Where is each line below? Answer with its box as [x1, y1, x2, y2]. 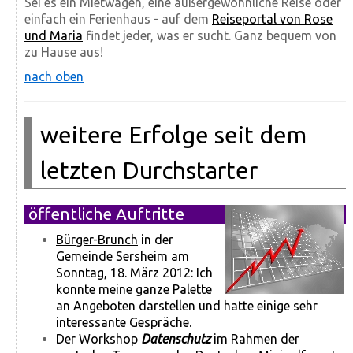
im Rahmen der [214, 332, 299, 347]
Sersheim [116, 249, 168, 264]
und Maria [24, 28, 83, 43]
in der [138, 232, 173, 247]
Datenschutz [141, 332, 214, 347]
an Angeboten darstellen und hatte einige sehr [56, 299, 318, 314]
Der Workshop [56, 332, 141, 347]
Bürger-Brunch [56, 232, 138, 247]
